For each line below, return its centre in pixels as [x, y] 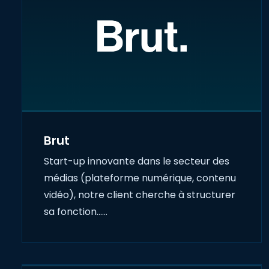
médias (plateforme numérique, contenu [140, 178]
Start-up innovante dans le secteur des [137, 162]
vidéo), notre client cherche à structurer [140, 195]
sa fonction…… [76, 212]
